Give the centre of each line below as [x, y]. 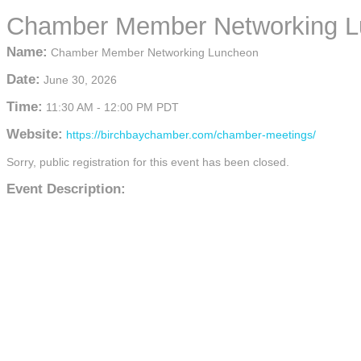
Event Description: [66, 189]
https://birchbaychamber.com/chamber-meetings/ [191, 135]
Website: [35, 134]
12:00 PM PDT [141, 107]
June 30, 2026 [80, 80]
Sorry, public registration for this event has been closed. [148, 162]
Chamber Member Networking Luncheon [155, 52]
